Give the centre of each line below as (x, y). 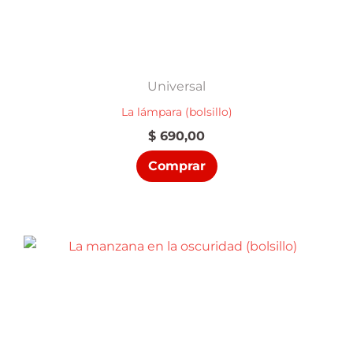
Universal (176, 86)
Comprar (176, 165)
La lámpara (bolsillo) (176, 111)
